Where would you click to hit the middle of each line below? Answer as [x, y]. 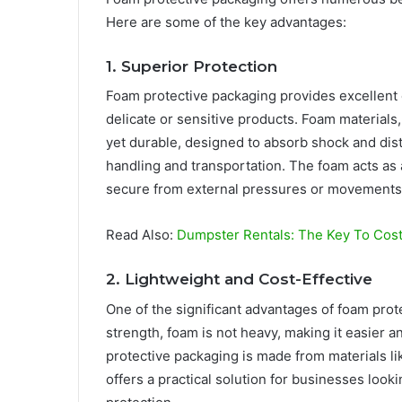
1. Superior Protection [192, 66]
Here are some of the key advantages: [226, 22]
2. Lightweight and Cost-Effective [239, 280]
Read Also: [141, 235]
